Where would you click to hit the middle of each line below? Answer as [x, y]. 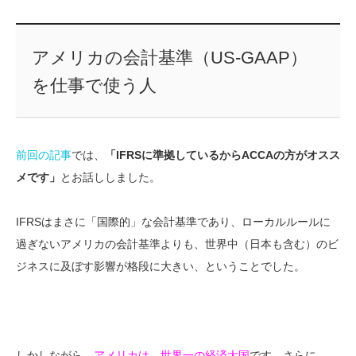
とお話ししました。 [110, 178]
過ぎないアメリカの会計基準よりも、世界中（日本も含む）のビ [177, 244]
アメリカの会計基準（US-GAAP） [169, 58]
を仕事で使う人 [94, 86]
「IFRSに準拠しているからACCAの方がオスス [222, 155]
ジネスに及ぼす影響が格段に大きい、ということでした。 [161, 267]
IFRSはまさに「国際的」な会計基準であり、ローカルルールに [173, 222]
